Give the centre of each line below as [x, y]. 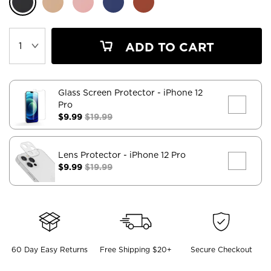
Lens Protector [91, 155]
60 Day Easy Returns [49, 249]
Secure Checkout [222, 249]
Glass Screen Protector [108, 92]
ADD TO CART [168, 47]
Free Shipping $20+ [135, 249]
